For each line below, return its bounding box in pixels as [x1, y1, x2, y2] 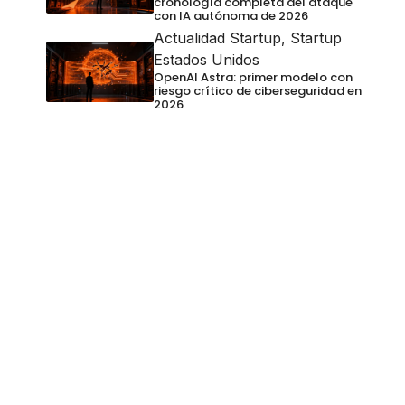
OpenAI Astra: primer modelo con [153, 69, 353, 87]
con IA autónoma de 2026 [153, 7, 308, 25]
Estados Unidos [153, 51, 259, 70]
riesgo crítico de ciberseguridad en [153, 82, 362, 100]
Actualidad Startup [153, 29, 281, 48]
